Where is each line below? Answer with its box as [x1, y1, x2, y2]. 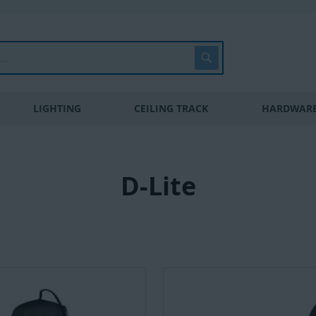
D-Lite [120, 168, 196, 203]
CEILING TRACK [134, 102, 209, 115]
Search [211, 46, 248, 61]
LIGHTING [32, 102, 81, 115]
